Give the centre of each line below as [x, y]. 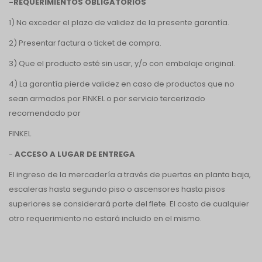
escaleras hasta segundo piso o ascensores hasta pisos [117, 189]
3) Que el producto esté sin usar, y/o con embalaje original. [122, 63]
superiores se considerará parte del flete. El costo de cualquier [129, 204]
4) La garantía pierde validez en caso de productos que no [122, 84]
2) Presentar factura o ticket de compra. [85, 43]
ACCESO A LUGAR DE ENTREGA [74, 154]
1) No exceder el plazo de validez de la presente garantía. [119, 23]
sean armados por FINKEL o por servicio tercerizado [107, 99]
